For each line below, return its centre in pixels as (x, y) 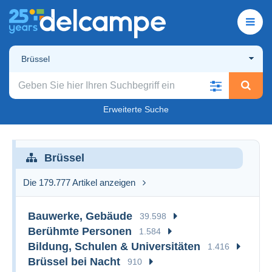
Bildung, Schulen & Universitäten (114, 246)
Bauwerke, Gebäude (80, 216)
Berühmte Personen (80, 231)
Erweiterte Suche (136, 109)
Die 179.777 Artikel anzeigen (79, 182)
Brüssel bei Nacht (74, 261)
